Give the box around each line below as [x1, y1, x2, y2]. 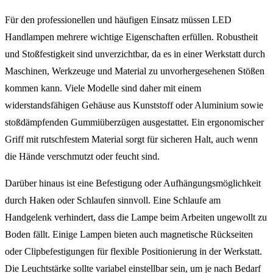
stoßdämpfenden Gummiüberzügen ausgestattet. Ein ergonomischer [5, 116, 264, 127]
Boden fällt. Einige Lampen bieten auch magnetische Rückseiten [5, 229, 253, 239]
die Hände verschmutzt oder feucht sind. [5, 151, 160, 161]
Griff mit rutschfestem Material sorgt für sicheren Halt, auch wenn [5, 133, 258, 144]
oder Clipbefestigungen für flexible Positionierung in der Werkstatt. [5, 246, 262, 257]
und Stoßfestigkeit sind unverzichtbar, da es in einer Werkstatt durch [5, 48, 265, 59]
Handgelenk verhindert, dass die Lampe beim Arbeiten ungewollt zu [5, 211, 267, 222]
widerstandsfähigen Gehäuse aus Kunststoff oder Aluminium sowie [5, 99, 263, 110]
